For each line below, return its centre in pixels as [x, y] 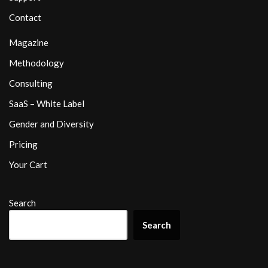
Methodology [36, 63]
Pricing [23, 144]
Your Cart [28, 165]
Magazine [29, 43]
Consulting [31, 83]
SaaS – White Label [47, 104]
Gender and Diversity [51, 124]
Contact [25, 18]
